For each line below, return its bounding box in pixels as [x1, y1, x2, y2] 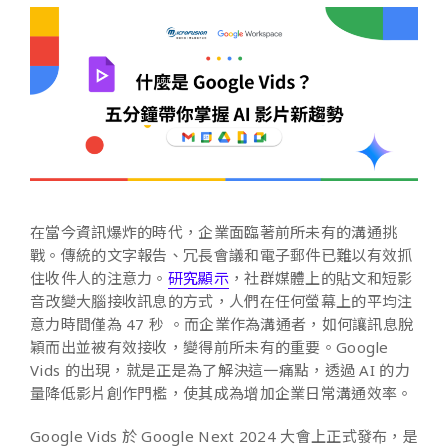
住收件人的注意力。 [30, 267, 168, 288]
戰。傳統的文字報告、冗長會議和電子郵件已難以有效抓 [30, 244, 413, 265]
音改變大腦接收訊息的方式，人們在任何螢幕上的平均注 [30, 290, 413, 311]
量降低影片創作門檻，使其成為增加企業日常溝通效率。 [30, 382, 413, 403]
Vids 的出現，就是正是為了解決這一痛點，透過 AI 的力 [30, 359, 410, 380]
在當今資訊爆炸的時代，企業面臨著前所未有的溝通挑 [30, 221, 398, 242]
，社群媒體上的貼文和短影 [228, 267, 413, 288]
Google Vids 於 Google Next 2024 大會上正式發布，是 [30, 425, 418, 446]
